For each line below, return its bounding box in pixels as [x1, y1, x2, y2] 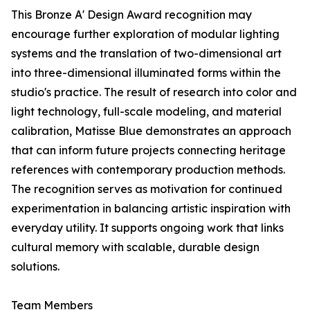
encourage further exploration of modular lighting [11, 27, 280, 42]
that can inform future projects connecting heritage [11, 143, 286, 158]
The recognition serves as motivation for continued [11, 182, 282, 197]
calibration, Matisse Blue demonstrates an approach [11, 124, 291, 138]
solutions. [11, 259, 60, 274]
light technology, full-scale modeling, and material [11, 104, 282, 119]
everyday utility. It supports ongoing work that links [11, 221, 284, 235]
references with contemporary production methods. [11, 163, 285, 177]
